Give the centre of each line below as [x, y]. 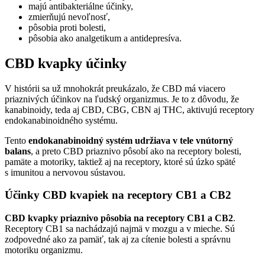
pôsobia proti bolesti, [67, 27]
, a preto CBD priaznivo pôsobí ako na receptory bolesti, [136, 151]
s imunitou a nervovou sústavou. [65, 172]
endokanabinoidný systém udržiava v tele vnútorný [131, 140]
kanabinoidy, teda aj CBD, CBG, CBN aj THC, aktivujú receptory [130, 109]
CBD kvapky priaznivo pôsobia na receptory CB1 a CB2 [119, 218]
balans [18, 151]
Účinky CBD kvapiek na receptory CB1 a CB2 [118, 195]
